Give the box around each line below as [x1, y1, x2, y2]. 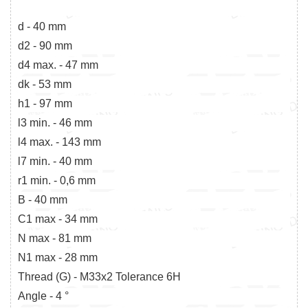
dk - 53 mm [18, 78, 71, 90]
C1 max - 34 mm [18, 212, 98, 225]
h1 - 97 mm [18, 97, 72, 109]
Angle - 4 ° [18, 289, 69, 302]
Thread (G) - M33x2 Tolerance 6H [18, 270, 181, 283]
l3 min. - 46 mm [18, 116, 92, 129]
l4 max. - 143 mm [18, 135, 101, 148]
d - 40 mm [18, 20, 66, 32]
